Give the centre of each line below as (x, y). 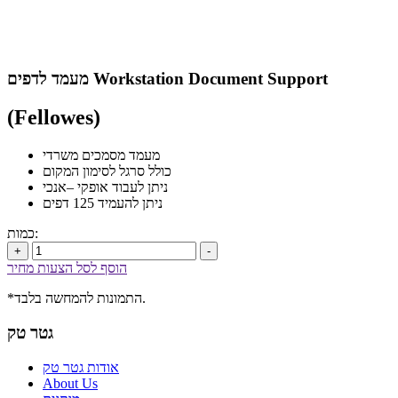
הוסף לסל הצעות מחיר (67, 268)
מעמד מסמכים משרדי (101, 155)
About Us (70, 383)
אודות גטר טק (81, 367)
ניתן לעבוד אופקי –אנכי (105, 187)
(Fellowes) (54, 118)
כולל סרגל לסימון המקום (107, 171)
